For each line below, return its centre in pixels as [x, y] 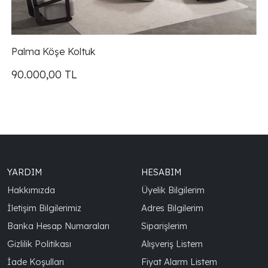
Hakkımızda [31, 190]
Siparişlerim [164, 226]
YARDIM [24, 172]
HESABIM [161, 172]
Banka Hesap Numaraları [58, 226]
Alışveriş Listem [172, 243]
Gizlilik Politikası [39, 243]
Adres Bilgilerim [172, 208]
